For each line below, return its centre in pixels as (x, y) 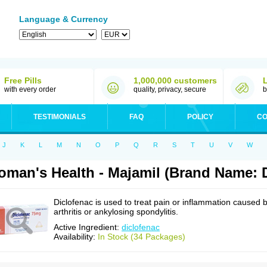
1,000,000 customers (175, 80)
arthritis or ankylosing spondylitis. (116, 212)
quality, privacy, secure (170, 89)
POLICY (200, 117)
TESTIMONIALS (60, 117)
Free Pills (23, 80)
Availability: (76, 237)
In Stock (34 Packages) (142, 237)
